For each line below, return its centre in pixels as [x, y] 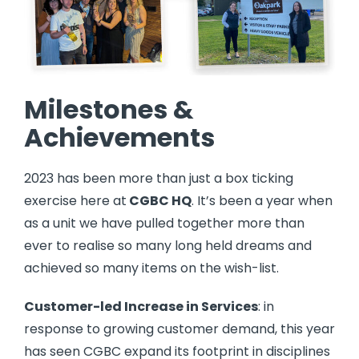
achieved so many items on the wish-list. [151, 268]
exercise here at [75, 201]
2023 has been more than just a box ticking [159, 179]
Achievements [119, 138]
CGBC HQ [159, 201]
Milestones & [109, 110]
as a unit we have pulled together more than [164, 224]
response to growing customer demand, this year [179, 329]
